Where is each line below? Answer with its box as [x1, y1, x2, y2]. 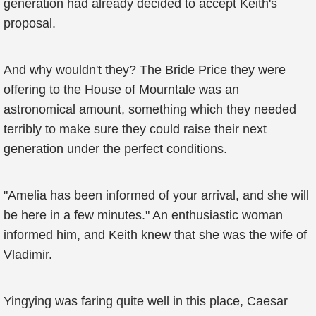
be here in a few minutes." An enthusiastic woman [4, 208, 283, 222]
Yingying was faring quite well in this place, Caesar [4, 294, 288, 308]
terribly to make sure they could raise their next [4, 122, 267, 136]
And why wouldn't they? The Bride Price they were [4, 63, 286, 77]
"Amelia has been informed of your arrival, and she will [4, 188, 309, 202]
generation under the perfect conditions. [4, 142, 227, 156]
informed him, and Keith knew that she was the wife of [4, 228, 307, 242]
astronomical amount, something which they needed [4, 102, 296, 116]
